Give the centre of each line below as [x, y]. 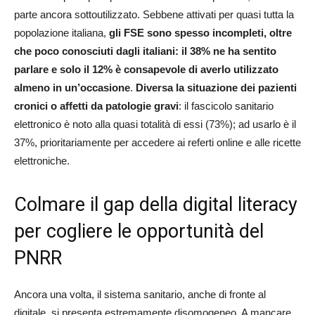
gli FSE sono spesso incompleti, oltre [200, 32]
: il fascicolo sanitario [226, 105]
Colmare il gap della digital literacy [156, 204]
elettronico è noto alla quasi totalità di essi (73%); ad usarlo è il [155, 124]
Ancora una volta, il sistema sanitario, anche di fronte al [140, 294]
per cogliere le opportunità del [139, 231]
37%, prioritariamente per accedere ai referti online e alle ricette [157, 142]
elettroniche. [42, 160]
